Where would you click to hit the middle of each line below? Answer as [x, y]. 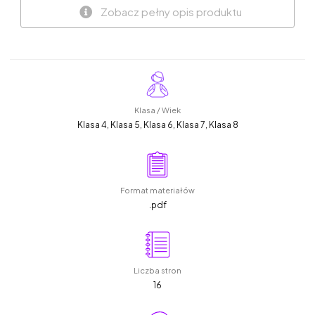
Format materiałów [157, 190]
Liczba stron [157, 270]
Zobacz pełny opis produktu [171, 12]
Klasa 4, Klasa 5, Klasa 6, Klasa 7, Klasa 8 [157, 124]
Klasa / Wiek [157, 110]
